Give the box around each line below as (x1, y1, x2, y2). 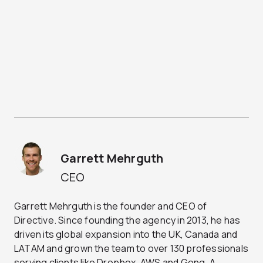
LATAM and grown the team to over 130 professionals (14, 242, 249, 255)
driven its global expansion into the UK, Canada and (14, 228, 238, 241)
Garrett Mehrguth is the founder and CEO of (14, 200, 207, 213)
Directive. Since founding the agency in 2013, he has (14, 214, 241, 227)
